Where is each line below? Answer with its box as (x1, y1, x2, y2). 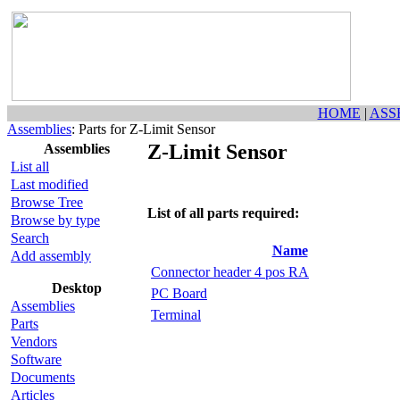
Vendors (11, 334, 57, 349)
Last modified (11, 177, 88, 192)
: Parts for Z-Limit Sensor (71, 121, 215, 137)
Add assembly (11, 248, 91, 263)
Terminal (151, 306, 201, 322)
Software (11, 352, 62, 367)
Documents (11, 370, 75, 385)
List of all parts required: (147, 204, 299, 221)
